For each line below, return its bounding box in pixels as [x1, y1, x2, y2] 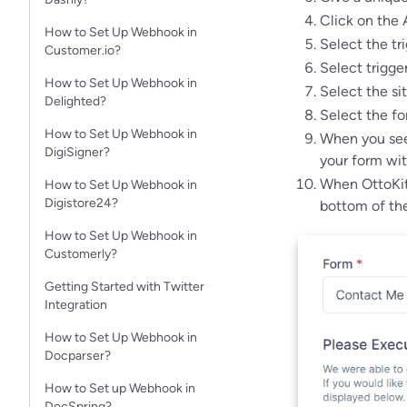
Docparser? [45, 348, 111, 363]
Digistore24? [45, 195, 118, 211]
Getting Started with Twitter [45, 279, 204, 294]
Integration [45, 297, 107, 313]
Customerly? [45, 246, 117, 262]
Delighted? [45, 94, 106, 109]
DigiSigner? [45, 144, 110, 160]
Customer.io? [45, 43, 121, 58]
